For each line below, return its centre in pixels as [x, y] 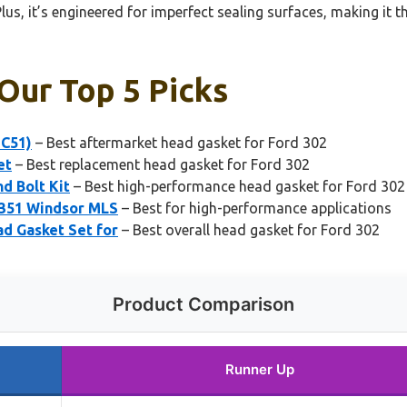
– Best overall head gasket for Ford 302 [249, 229]
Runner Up [259, 369]
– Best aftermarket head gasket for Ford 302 [179, 142]
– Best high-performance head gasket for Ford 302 [238, 186]
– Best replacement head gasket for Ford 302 [161, 164]
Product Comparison [203, 304]
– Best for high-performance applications [255, 208]
